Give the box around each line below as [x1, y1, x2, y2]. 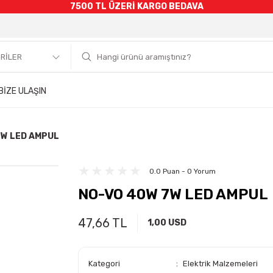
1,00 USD [147, 218, 186, 228]
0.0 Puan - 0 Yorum [149, 167, 216, 175]
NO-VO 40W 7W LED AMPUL [78, 186, 268, 203]
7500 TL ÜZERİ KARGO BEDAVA [69, 1, 204, 12]
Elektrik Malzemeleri [182, 259, 258, 268]
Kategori [88, 259, 120, 268]
